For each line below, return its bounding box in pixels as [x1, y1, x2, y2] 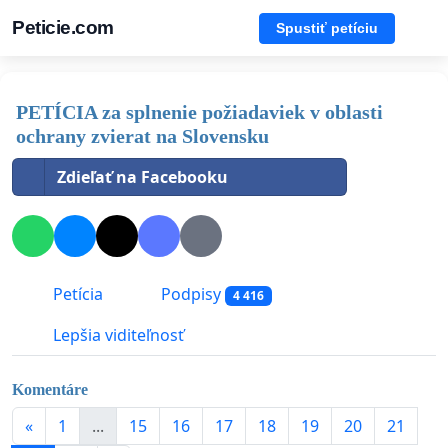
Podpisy [157, 283, 225, 306]
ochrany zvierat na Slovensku [16, 125, 269, 147]
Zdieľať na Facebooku [57, 166, 228, 188]
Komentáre [12, 380, 88, 398]
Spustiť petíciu [276, 19, 378, 36]
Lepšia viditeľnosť [49, 324, 184, 347]
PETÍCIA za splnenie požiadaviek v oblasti [16, 101, 383, 123]
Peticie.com [12, 17, 114, 38]
